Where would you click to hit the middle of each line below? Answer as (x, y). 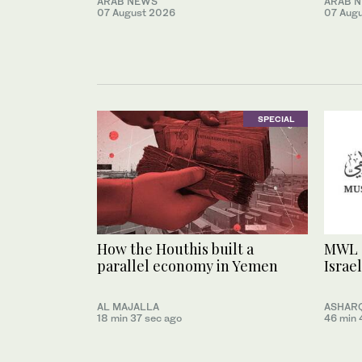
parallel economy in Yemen (187, 266)
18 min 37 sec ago (139, 318)
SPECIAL (276, 118)
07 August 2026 (136, 12)
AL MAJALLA (128, 307)
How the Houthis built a (175, 249)
